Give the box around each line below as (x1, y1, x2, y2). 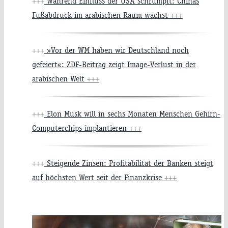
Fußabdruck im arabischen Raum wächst (32, 10, 170, 20)
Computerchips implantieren (32, 123, 129, 133)
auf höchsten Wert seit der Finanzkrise (32, 173, 164, 183)
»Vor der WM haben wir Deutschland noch (44, 45, 189, 55)
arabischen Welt (32, 74, 87, 84)
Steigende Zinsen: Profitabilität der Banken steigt (44, 158, 213, 168)
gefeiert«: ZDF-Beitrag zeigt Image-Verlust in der (32, 60, 196, 70)
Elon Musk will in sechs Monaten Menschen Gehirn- (44, 109, 220, 119)
